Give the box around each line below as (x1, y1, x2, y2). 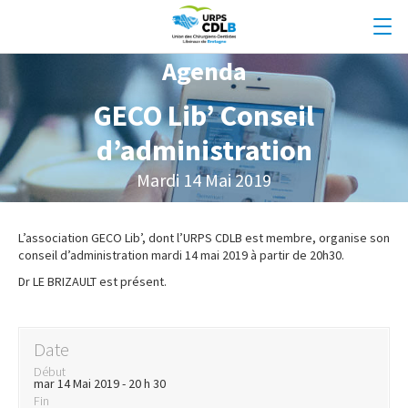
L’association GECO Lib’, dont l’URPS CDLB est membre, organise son (18, 229, 390, 247)
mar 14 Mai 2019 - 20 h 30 (34, 375, 166, 393)
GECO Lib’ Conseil (94, 97, 314, 135)
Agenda (161, 55, 247, 88)
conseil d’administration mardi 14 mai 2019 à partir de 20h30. (18, 247, 344, 264)
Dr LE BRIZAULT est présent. (18, 273, 167, 291)
